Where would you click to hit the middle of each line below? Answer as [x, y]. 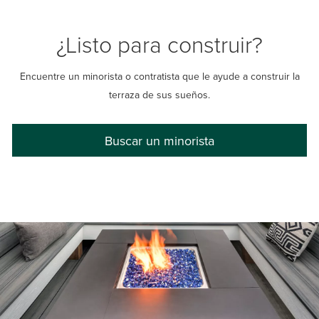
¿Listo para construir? [159, 44]
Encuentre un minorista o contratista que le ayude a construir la [159, 77]
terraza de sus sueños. [159, 95]
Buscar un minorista [159, 140]
